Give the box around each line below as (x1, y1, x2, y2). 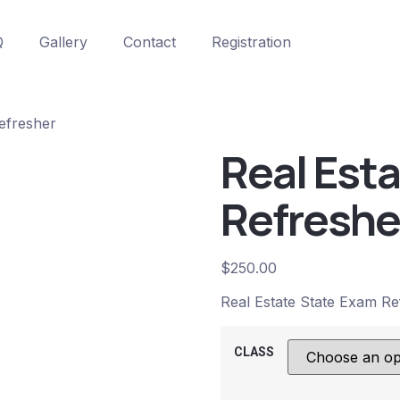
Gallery (39, 33, 87, 51)
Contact (123, 33, 176, 51)
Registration (212, 33, 291, 51)
